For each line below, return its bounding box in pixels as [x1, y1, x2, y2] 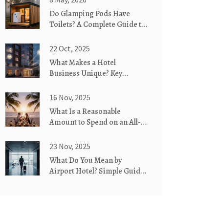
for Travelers [49, 176, 94, 187]
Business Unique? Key [49, 68, 122, 79]
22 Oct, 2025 [49, 44, 90, 53]
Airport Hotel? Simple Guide [49, 166, 144, 176]
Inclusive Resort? [49, 128, 107, 138]
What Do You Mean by [49, 155, 122, 166]
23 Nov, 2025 [49, 141, 90, 151]
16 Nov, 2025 [49, 92, 90, 102]
